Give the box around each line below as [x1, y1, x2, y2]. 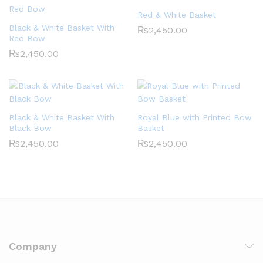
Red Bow [9, 33, 45, 43]
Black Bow [9, 123, 52, 133]
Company [9, 240, 57, 252]
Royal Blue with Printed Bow [137, 112, 252, 122]
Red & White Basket [137, 9, 216, 19]
